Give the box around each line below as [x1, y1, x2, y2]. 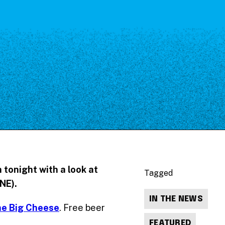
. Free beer [59, 202, 105, 213]
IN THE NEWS [149, 195, 203, 203]
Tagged [144, 168, 173, 178]
